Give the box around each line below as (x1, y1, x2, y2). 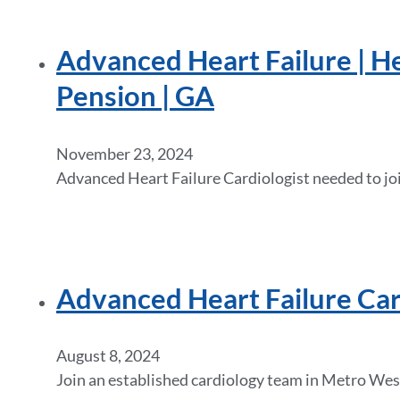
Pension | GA (56, 79, 214, 113)
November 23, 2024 (56, 143, 193, 163)
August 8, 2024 (56, 346, 160, 366)
